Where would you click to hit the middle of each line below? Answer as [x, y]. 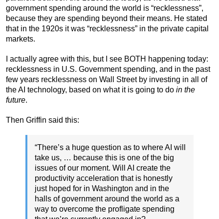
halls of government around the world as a [107, 199]
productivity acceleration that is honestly [104, 178]
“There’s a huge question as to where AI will [110, 148]
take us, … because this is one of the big [104, 158]
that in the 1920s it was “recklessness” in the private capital [107, 29]
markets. [21, 39]
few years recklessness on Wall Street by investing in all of [107, 80]
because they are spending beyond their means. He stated [107, 19]
